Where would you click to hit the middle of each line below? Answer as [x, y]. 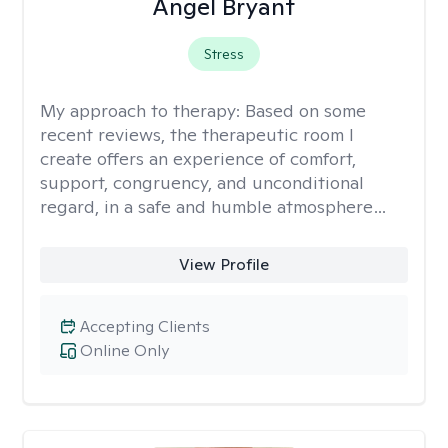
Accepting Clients [145, 326]
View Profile [223, 264]
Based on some [305, 110]
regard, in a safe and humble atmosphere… [213, 206]
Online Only [124, 350]
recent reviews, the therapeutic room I [197, 134]
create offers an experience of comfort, [198, 158]
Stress [223, 54]
